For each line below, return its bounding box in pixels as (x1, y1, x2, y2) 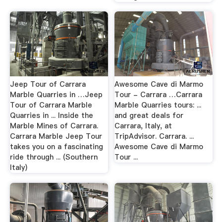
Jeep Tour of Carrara (9, 79, 86, 89)
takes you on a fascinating (9, 142, 103, 152)
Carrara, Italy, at (114, 121, 172, 131)
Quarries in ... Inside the (9, 111, 93, 120)
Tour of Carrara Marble (9, 100, 92, 110)
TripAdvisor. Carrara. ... (114, 131, 194, 141)
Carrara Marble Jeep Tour (9, 131, 102, 141)
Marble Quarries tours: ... (114, 100, 202, 110)
